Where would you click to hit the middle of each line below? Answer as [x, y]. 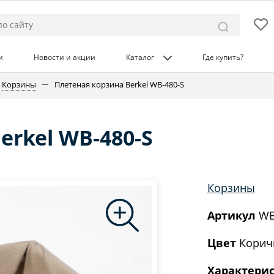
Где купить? [223, 57]
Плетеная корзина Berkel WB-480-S [119, 84]
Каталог [140, 57]
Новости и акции [64, 57]
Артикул [231, 215]
